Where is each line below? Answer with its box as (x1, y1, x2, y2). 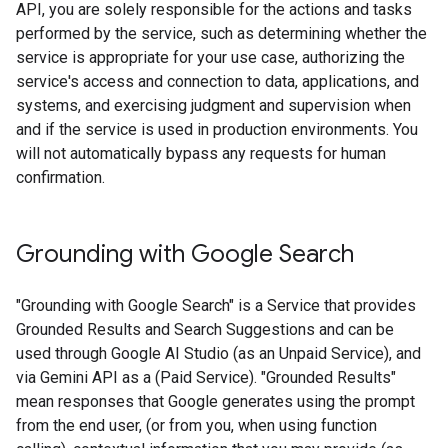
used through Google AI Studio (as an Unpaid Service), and (16, 344, 421, 363)
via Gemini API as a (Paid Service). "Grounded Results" (16, 368, 396, 387)
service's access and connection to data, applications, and (16, 72, 419, 91)
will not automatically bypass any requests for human (16, 144, 386, 163)
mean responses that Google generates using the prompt (16, 392, 415, 411)
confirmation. (16, 168, 105, 187)
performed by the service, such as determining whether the (16, 24, 427, 43)
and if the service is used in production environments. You (16, 120, 418, 139)
